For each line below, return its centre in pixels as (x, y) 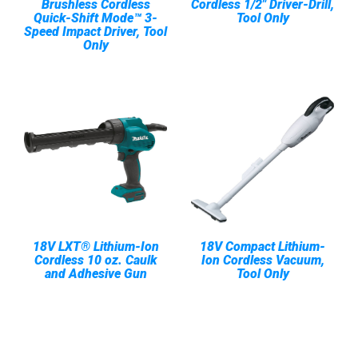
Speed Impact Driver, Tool (95, 32)
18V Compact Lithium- (263, 247)
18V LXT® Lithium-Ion (95, 247)
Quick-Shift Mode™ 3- (95, 18)
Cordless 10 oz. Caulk (95, 260)
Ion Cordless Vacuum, (263, 260)
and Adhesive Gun (95, 274)
